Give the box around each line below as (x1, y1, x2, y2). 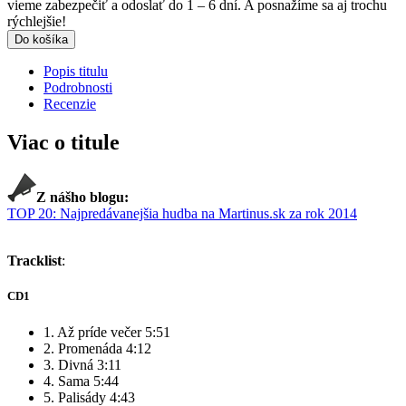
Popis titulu (43, 63, 108, 80)
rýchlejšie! (7, 14, 66, 30)
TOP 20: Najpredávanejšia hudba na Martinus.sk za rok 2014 (7, 206, 357, 222)
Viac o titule (7, 130, 120, 155)
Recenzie (43, 96, 96, 112)
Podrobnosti (43, 80, 112, 96)
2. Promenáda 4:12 (43, 340, 151, 356)
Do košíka (14, 33, 68, 47)
